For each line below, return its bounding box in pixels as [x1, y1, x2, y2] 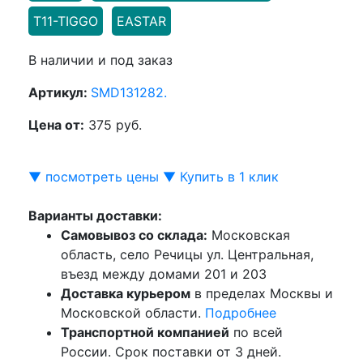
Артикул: [28, 83, 91, 100]
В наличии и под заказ [28, 51, 173, 68]
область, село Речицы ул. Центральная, [61, 246, 314, 263]
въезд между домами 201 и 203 [61, 265, 267, 282]
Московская [207, 226, 290, 243]
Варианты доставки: [28, 207, 162, 224]
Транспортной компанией [61, 323, 229, 340]
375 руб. [84, 116, 142, 133]
